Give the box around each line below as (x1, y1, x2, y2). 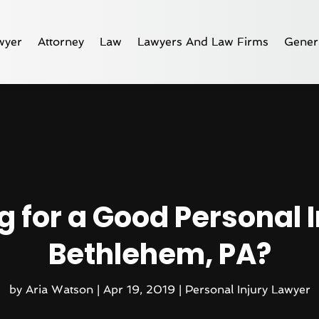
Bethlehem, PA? (48, 234, 271, 274)
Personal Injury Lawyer (184, 282, 310, 296)
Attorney (38, 34, 85, 48)
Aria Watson (25, 282, 93, 296)
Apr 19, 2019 (103, 282, 175, 296)
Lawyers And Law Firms (137, 34, 269, 48)
